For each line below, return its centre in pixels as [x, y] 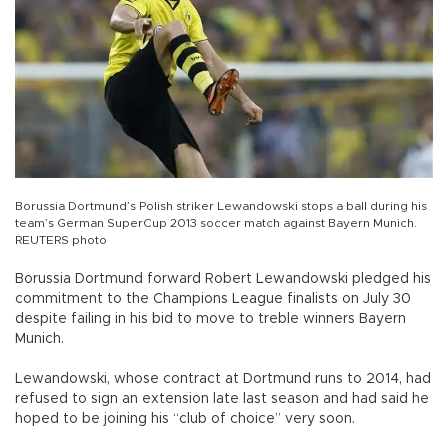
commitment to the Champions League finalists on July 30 [213, 299]
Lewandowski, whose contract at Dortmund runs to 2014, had [223, 379]
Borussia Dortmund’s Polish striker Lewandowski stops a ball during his [221, 206]
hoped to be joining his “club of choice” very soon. [185, 419]
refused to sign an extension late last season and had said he [222, 399]
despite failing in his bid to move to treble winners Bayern [210, 319]
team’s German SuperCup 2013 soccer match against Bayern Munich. [216, 223]
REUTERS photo [61, 240]
